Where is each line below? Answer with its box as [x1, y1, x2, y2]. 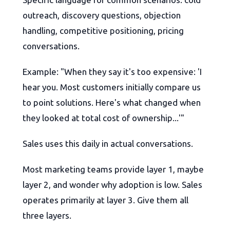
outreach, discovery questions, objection [23, 10, 181, 21]
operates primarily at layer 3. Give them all [23, 195, 188, 205]
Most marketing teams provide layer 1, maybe [23, 164, 204, 175]
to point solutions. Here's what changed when [23, 98, 201, 108]
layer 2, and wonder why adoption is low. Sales [23, 180, 202, 190]
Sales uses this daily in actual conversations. [23, 139, 193, 149]
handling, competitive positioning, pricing [23, 26, 184, 36]
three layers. [23, 210, 71, 221]
